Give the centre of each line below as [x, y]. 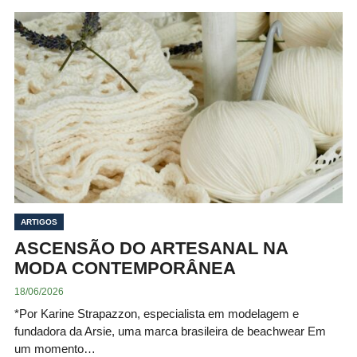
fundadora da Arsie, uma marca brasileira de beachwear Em [170, 331]
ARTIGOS [39, 222]
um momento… [55, 348]
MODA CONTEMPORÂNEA [125, 268]
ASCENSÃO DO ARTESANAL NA [151, 248]
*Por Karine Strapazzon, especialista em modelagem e [157, 313]
